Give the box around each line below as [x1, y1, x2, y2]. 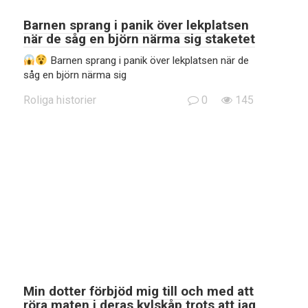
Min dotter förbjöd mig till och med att [23, 283, 254, 299]
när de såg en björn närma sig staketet [23, 31, 255, 47]
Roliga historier [23, 93, 96, 107]
